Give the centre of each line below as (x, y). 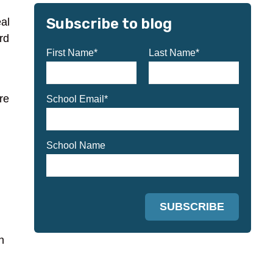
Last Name (172, 52)
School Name (76, 145)
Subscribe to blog (109, 23)
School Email (76, 99)
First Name (70, 52)
